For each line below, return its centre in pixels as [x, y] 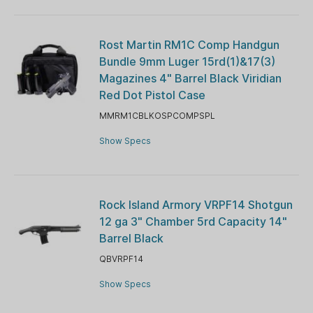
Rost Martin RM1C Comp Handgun [189, 44]
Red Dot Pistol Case [152, 95]
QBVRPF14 [121, 259]
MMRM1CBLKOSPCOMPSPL [157, 115]
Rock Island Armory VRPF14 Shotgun [196, 204]
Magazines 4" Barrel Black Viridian [190, 78]
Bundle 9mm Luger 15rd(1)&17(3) [187, 61]
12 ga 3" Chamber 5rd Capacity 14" [193, 221]
